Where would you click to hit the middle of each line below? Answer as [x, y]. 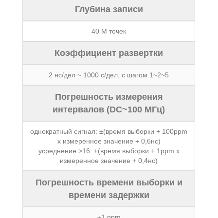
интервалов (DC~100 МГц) [109, 109]
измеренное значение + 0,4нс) [109, 161]
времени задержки [109, 195]
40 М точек [109, 31]
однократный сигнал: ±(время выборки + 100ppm [109, 131]
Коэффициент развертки [109, 53]
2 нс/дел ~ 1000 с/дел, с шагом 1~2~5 [109, 75]
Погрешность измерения [109, 97]
